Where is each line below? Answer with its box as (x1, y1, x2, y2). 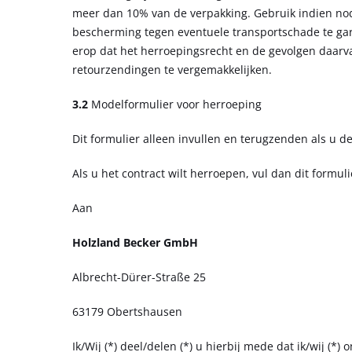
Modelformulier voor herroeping (91, 96, 262, 112)
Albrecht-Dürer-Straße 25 (72, 269, 206, 284)
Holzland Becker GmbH (72, 234, 198, 250)
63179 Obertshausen (72, 303, 182, 319)
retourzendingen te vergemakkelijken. (72, 61, 272, 77)
